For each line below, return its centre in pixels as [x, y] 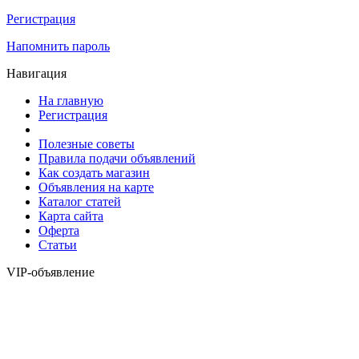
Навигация [36, 73]
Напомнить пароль [58, 46]
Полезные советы [87, 144]
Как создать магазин [94, 173]
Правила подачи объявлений [117, 158]
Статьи [58, 245]
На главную [71, 101]
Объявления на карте [96, 187]
